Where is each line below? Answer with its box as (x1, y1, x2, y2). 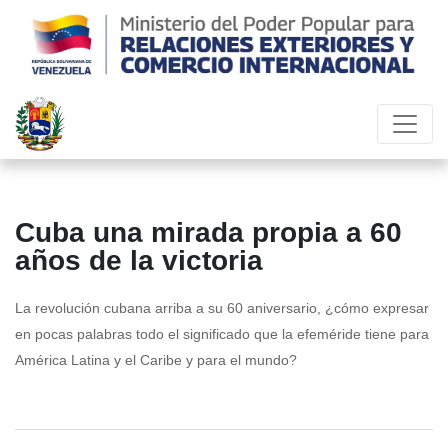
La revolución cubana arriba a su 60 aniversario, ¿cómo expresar (15, 300, 429, 317)
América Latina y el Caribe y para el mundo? (15, 352, 297, 369)
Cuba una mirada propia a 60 (15, 217, 402, 249)
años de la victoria (15, 245, 263, 277)
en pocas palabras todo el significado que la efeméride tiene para (15, 326, 429, 343)
